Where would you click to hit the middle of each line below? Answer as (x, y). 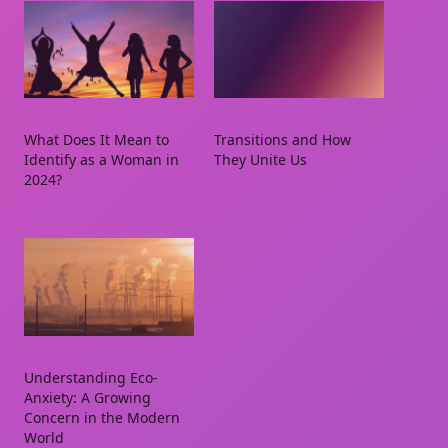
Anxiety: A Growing (87, 397)
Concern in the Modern (102, 417)
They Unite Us (260, 160)
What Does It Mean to (96, 140)
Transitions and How (282, 140)
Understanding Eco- (91, 377)
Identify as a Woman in (101, 160)
